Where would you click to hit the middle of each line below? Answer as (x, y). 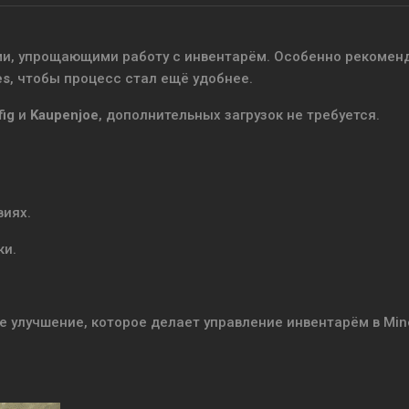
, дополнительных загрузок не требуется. (239, 115)
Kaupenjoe (64, 115)
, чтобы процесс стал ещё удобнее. (131, 79)
